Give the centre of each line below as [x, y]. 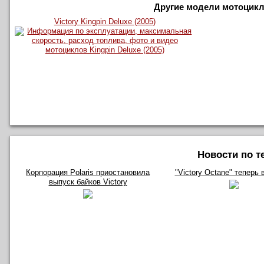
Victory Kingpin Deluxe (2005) [105, 22]
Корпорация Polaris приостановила [88, 172]
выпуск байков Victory [88, 182]
